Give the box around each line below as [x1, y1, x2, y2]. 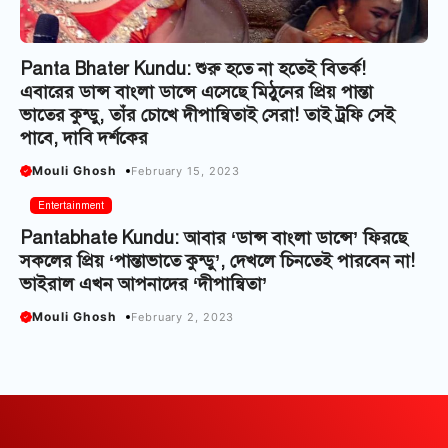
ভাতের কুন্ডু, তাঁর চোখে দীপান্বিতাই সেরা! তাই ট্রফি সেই [20, 104, 395, 127]
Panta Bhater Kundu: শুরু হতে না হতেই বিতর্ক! [20, 58, 366, 81]
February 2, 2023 [131, 309, 235, 324]
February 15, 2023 [131, 163, 241, 178]
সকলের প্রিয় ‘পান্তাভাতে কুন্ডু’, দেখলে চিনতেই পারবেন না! [20, 250, 415, 273]
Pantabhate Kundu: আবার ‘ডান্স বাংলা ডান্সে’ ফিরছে [20, 227, 407, 250]
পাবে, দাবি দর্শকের [20, 127, 148, 150]
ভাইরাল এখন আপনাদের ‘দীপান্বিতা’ [20, 273, 267, 296]
